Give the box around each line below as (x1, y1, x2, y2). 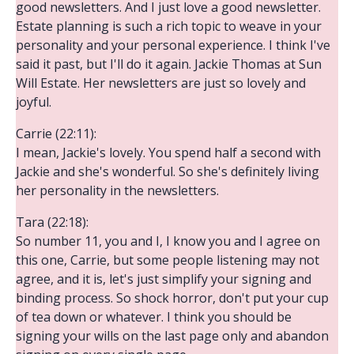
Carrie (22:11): (16, 124, 96, 142)
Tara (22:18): (16, 213, 88, 231)
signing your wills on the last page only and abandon (16, 326, 329, 345)
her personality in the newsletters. (16, 181, 219, 199)
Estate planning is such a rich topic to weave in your (16, 17, 322, 35)
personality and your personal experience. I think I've (16, 36, 330, 54)
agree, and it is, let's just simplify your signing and (16, 269, 311, 288)
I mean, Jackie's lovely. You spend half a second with (16, 143, 321, 161)
